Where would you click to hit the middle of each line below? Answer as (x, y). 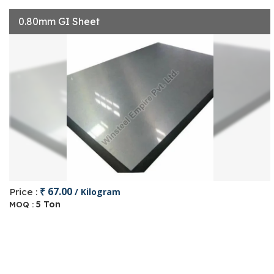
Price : (24, 192)
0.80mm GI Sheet (59, 21)
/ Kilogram (98, 192)
